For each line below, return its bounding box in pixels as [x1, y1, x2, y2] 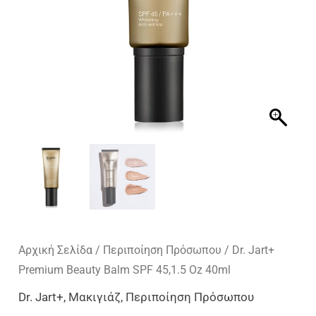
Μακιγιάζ [68, 289, 121, 304]
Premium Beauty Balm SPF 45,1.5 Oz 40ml [18, 262, 231, 276]
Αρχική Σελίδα [18, 243, 93, 257]
